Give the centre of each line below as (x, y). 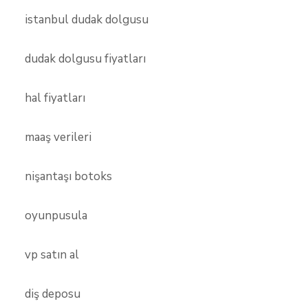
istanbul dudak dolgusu (87, 20)
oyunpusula (56, 216)
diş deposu (53, 294)
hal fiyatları (55, 98)
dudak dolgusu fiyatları (85, 59)
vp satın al (52, 255)
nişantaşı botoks (68, 176)
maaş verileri (58, 137)
